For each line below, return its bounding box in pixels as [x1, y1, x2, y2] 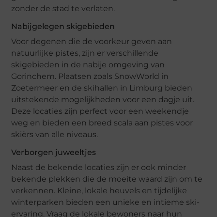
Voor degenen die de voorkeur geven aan [11, 36, 172, 46]
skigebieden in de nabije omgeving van [11, 60, 165, 69]
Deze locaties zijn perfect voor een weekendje [11, 106, 189, 116]
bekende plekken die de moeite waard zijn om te [11, 174, 203, 184]
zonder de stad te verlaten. [11, 3, 115, 13]
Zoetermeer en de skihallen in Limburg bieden [11, 83, 193, 93]
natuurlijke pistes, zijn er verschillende [11, 48, 159, 58]
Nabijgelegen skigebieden [11, 21, 115, 31]
